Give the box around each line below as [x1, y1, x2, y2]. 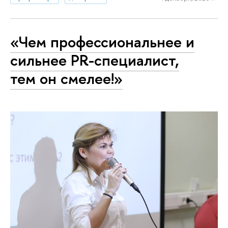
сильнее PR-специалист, [10, 49, 179, 71]
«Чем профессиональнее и [10, 31, 194, 53]
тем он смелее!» [10, 68, 123, 90]
